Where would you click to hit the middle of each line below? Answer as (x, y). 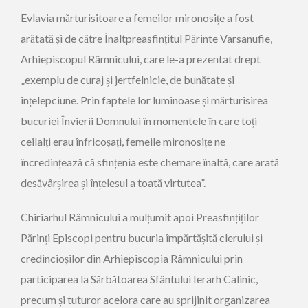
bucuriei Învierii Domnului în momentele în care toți (139, 121)
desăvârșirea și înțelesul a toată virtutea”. (113, 183)
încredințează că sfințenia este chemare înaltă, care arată (150, 162)
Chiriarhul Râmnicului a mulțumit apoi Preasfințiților (140, 217)
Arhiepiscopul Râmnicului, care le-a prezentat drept (141, 59)
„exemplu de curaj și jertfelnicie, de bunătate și (128, 79)
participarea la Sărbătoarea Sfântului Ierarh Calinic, (139, 279)
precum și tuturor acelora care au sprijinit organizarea (145, 299)
